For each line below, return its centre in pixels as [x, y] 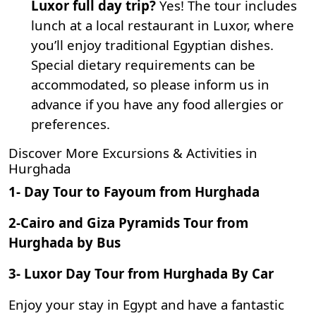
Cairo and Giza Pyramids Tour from [134, 223]
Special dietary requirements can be [143, 65]
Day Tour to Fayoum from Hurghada [142, 192]
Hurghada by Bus [65, 242]
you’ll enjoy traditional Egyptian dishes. [152, 45]
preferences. [71, 124]
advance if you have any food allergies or [157, 104]
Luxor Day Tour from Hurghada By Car [149, 273]
